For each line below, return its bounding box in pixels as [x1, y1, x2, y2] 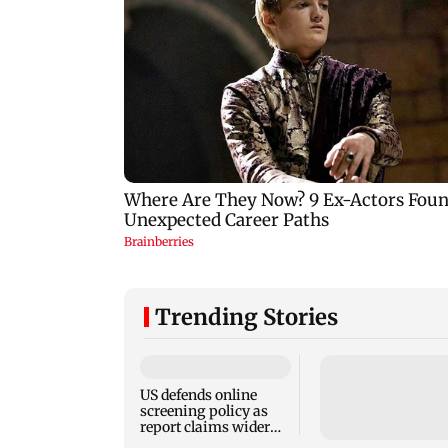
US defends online [140, 386, 257, 405]
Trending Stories [155, 303, 338, 332]
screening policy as [140, 402, 268, 421]
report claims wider [140, 418, 270, 437]
